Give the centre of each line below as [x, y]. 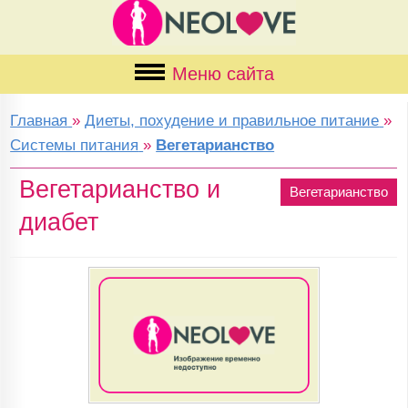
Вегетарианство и [120, 189]
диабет [59, 222]
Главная [39, 121]
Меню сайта [223, 74]
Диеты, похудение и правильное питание [232, 121]
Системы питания [75, 145]
